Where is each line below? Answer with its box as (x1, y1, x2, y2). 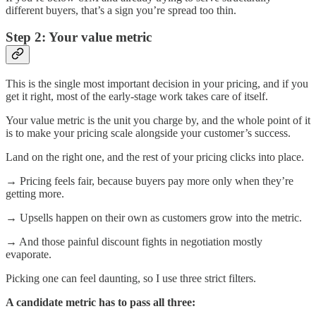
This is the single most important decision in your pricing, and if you (6, 78, 308, 90)
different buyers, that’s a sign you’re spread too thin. (6, 4, 236, 16)
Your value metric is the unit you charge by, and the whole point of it (6, 114, 310, 127)
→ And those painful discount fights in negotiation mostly (6, 236, 262, 248)
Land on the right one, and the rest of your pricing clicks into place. (6, 151, 304, 164)
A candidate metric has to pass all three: (6, 296, 195, 309)
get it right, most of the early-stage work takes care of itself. (6, 90, 268, 103)
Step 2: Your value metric (6, 30, 152, 45)
